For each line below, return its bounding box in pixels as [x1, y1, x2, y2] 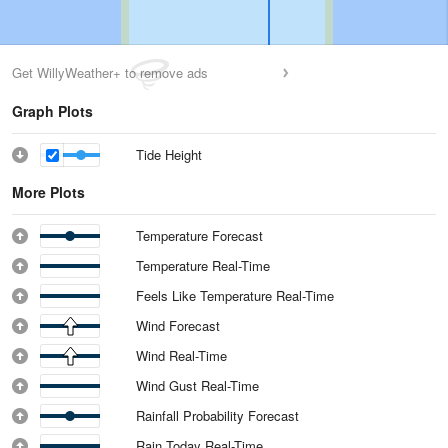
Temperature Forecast [136, 226, 263, 245]
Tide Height [136, 145, 202, 164]
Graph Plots [12, 101, 93, 121]
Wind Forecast [136, 316, 220, 335]
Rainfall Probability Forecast [136, 406, 299, 425]
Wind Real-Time [136, 346, 228, 365]
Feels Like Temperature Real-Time [136, 286, 335, 305]
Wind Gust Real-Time [136, 376, 260, 395]
